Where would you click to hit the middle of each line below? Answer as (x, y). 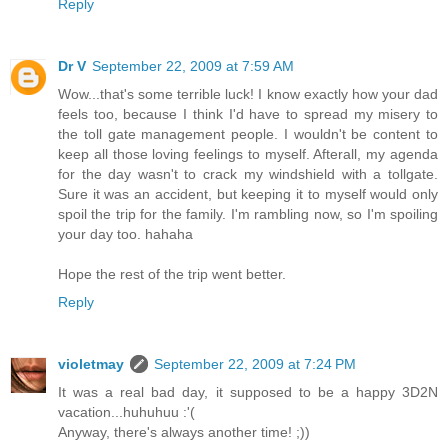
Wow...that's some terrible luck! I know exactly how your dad (248, 94)
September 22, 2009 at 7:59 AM (193, 66)
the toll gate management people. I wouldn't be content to (248, 134)
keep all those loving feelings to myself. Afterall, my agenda (248, 154)
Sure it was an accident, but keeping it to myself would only (248, 194)
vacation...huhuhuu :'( (126, 412)
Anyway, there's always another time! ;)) (184, 432)
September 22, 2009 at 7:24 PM (255, 364)
